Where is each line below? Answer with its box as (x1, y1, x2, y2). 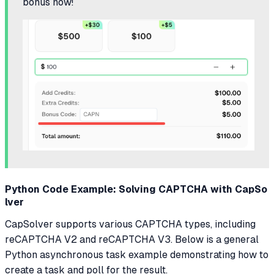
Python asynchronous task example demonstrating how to (5, 249, 268, 261)
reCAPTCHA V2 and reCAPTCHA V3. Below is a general (5, 234, 259, 246)
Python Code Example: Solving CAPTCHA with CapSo (5, 183, 267, 196)
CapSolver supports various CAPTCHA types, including (5, 218, 256, 231)
